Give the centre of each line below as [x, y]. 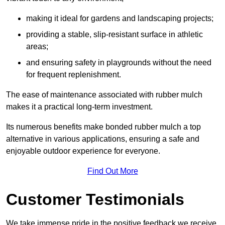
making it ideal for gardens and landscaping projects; [120, 19]
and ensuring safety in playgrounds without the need [119, 63]
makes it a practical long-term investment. [79, 107]
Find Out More [113, 171]
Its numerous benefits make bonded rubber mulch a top [103, 127]
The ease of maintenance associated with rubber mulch [104, 95]
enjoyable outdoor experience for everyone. [83, 151]
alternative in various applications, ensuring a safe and [103, 139]
